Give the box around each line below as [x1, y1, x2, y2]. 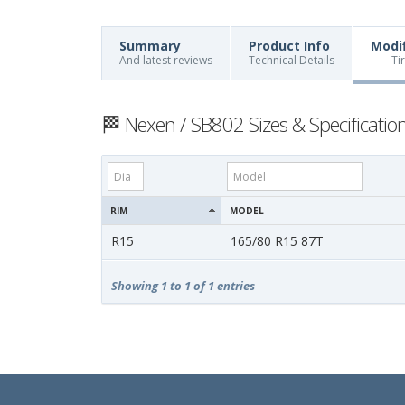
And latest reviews [119, 52, 212, 68]
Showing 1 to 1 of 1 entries [111, 278, 255, 294]
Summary [119, 37, 181, 54]
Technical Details [249, 52, 334, 68]
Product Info [249, 37, 330, 54]
